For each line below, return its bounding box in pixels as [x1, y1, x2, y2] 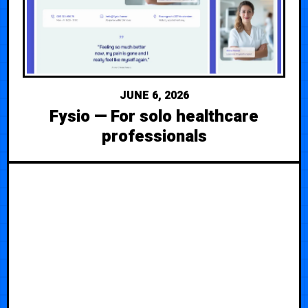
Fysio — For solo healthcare [49, 104, 258, 129]
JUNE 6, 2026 [119, 87, 189, 104]
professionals [101, 124, 207, 148]
